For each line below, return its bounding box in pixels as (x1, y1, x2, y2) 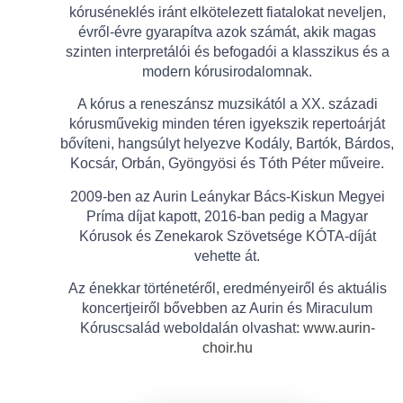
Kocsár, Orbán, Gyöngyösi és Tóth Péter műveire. (70, 156, 384, 172)
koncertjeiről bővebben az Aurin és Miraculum (82, 300, 372, 316)
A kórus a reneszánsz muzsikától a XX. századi (76, 96, 378, 112)
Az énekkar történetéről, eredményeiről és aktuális (67, 280, 387, 296)
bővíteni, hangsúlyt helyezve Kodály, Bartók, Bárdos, (60, 136, 394, 152)
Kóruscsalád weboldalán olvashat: (79, 319, 303, 336)
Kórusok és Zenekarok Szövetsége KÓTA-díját (78, 228, 376, 244)
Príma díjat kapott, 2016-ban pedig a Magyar (86, 208, 368, 224)
